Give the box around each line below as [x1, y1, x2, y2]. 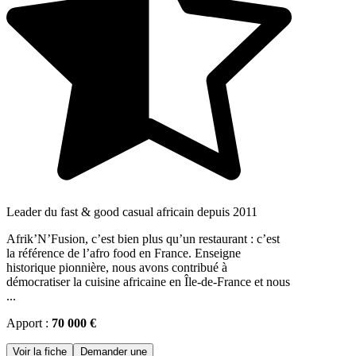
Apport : [6, 315, 52, 330]
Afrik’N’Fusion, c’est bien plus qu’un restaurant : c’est [6, 231, 280, 246]
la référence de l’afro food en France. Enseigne [6, 246, 241, 260]
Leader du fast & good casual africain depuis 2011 [6, 204, 257, 219]
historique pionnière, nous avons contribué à [6, 260, 227, 274]
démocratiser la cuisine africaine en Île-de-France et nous [6, 274, 290, 288]
